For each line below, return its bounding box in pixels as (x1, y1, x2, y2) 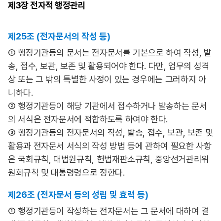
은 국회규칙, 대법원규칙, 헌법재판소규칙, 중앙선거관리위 (8, 154, 209, 164)
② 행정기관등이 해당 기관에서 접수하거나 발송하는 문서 (8, 101, 207, 111)
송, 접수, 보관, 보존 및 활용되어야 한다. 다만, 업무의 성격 (8, 61, 210, 71)
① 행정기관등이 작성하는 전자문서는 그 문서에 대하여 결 (8, 206, 209, 216)
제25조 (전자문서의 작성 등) (8, 31, 110, 41)
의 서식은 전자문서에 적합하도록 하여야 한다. (8, 114, 168, 124)
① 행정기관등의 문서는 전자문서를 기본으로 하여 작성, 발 (8, 47, 212, 58)
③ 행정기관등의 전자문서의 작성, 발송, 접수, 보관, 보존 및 (8, 127, 213, 138)
